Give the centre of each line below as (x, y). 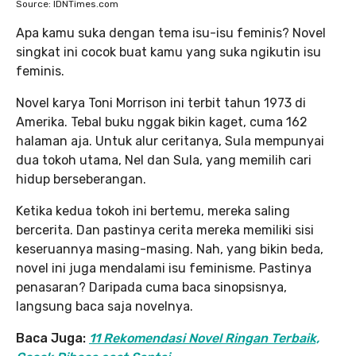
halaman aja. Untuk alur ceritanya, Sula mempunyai (170, 141)
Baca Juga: (51, 338)
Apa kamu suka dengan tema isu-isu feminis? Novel (171, 33)
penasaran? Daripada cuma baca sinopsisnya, (151, 287)
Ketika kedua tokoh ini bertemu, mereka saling (153, 211)
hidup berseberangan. (81, 179)
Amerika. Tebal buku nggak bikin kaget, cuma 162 (162, 122)
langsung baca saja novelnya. (104, 306)
